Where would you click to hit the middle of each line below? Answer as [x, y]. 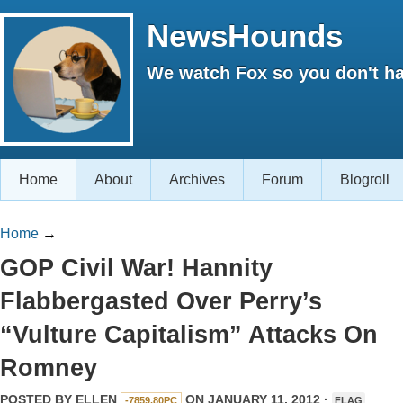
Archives [197, 179]
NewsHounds [245, 36]
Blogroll [365, 179]
